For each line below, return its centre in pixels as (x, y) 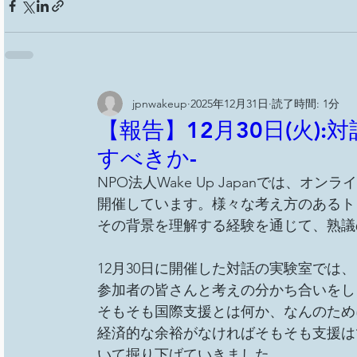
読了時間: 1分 (305, 103)
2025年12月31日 (229, 103)
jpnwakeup (159, 103)
